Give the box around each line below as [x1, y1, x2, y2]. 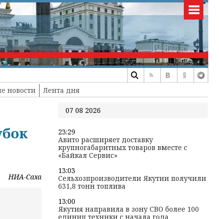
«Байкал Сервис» [58, 151, 117, 160]
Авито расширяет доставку [58, 135, 153, 144]
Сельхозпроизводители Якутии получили [58, 174, 206, 183]
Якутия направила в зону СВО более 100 [58, 204, 199, 214]
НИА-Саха [8, 172, 42, 181]
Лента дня [43, 86, 80, 95]
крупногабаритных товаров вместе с [58, 143, 187, 152]
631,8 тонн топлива [58, 181, 126, 191]
